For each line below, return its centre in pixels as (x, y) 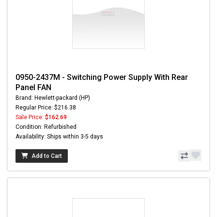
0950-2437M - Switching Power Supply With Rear (102, 77)
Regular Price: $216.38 (46, 108)
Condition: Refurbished (46, 127)
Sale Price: (30, 117)
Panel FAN (33, 88)
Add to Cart (47, 156)
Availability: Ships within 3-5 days (59, 137)
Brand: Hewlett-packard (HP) (53, 98)
